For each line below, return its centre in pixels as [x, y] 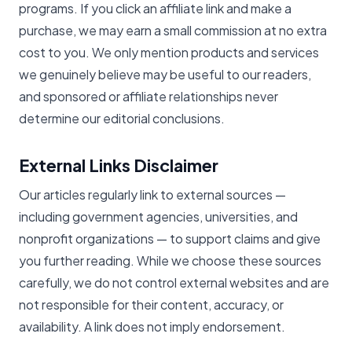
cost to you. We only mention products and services [169, 52]
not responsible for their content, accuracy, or [151, 305]
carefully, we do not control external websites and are [174, 283]
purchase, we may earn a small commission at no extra [173, 30]
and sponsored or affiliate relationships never [148, 96]
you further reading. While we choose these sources [170, 261]
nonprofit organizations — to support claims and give [170, 239]
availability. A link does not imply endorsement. [152, 327]
